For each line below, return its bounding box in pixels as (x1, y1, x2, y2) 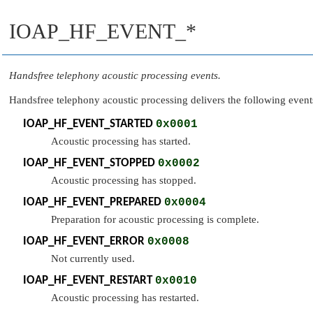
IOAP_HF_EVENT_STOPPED (23, 157, 155, 169)
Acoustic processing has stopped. (51, 175, 196, 186)
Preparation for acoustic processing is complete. (51, 214, 259, 225)
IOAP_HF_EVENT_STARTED (23, 118, 153, 130)
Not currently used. (51, 253, 135, 264)
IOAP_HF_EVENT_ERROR (23, 235, 145, 247)
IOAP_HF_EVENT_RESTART (23, 275, 152, 286)
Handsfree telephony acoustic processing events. (9, 70, 221, 81)
